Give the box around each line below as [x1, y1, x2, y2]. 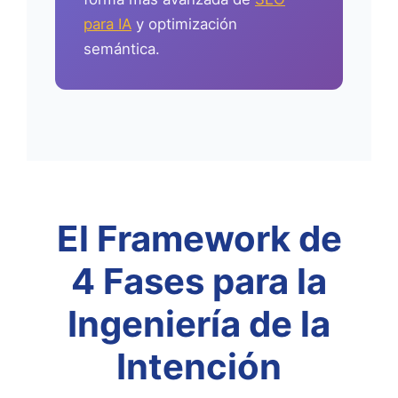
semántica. [84, 39, 160, 58]
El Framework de [56, 216, 342, 260]
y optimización [131, 14, 237, 33]
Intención [116, 344, 282, 388]
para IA [84, 14, 131, 33]
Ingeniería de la [68, 301, 330, 346]
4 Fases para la [71, 259, 327, 303]
